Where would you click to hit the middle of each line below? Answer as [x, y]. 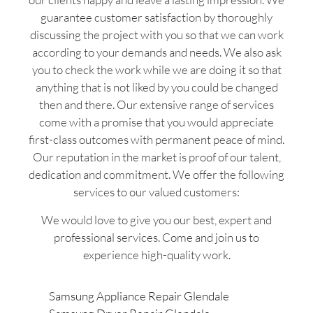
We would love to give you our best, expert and [156, 219]
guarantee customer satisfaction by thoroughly [156, 17]
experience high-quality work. [156, 254]
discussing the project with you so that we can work [156, 35]
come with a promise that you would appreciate [156, 122]
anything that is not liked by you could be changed [156, 87]
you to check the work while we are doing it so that [156, 70]
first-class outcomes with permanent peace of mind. [156, 140]
